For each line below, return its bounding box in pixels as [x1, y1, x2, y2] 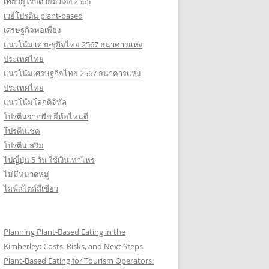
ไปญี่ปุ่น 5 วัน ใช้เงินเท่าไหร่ [4, 154, 95, 165]
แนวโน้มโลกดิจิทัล [4, 97, 67, 107]
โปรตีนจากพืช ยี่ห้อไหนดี [4, 111, 88, 122]
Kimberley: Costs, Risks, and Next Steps [4, 241, 143, 252]
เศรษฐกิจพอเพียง [4, 25, 61, 35]
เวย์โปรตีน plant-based [4, 10, 83, 21]
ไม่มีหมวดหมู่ [4, 169, 49, 180]
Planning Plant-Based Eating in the [4, 226, 125, 237]
